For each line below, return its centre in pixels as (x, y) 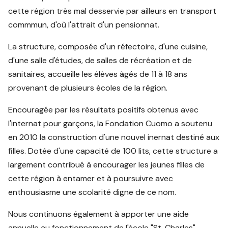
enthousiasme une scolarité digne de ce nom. (92, 192)
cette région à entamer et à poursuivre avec (91, 178)
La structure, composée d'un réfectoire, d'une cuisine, (108, 47)
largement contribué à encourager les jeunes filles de (107, 165)
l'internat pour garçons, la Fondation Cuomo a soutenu (110, 123)
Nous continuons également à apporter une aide (99, 214)
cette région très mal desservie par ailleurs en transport (112, 11)
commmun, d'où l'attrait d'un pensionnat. (84, 25)
